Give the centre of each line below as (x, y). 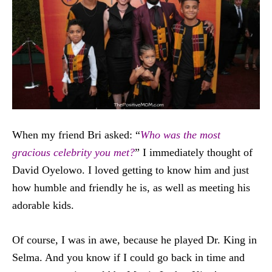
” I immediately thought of (194, 152)
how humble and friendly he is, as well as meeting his (131, 187)
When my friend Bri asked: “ (76, 134)
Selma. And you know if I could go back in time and (128, 257)
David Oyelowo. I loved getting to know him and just (131, 170)
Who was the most (180, 134)
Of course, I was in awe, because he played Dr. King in (134, 240)
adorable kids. (43, 205)
